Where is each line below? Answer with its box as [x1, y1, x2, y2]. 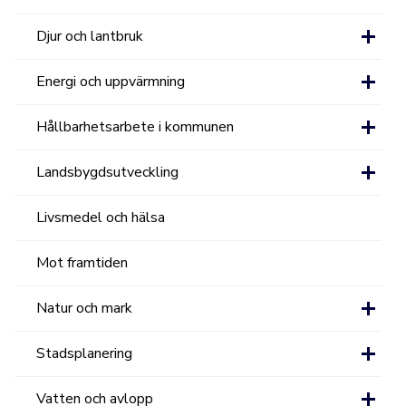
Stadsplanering [36, 343, 133, 363]
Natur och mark [36, 298, 133, 318]
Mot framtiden [36, 253, 129, 273]
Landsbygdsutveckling [36, 162, 179, 182]
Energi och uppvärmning [36, 72, 186, 92]
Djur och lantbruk [36, 26, 144, 46]
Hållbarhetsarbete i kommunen [36, 117, 235, 137]
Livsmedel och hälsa [36, 208, 166, 227]
